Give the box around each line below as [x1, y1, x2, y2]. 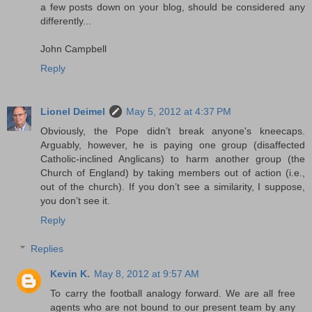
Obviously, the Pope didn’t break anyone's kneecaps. [40, 125, 305, 136]
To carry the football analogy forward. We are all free [50, 288, 295, 299]
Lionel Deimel [40, 105, 105, 117]
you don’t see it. [40, 194, 110, 206]
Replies [31, 243, 64, 255]
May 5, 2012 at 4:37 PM [126, 105, 231, 117]
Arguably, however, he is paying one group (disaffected [40, 139, 305, 150]
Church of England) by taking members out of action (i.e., [40, 166, 305, 178]
